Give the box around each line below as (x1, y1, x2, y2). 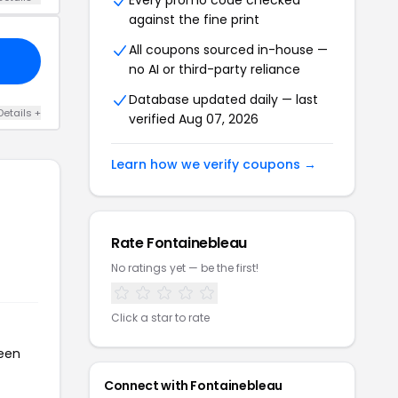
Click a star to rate (111, 310, 210, 325)
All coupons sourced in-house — (129, 41, 328, 59)
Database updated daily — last (129, 91, 318, 108)
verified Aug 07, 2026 (129, 110, 259, 128)
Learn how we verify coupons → (111, 155, 316, 173)
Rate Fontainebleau (111, 233, 247, 253)
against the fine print (129, 11, 259, 28)
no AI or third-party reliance (129, 60, 300, 78)
